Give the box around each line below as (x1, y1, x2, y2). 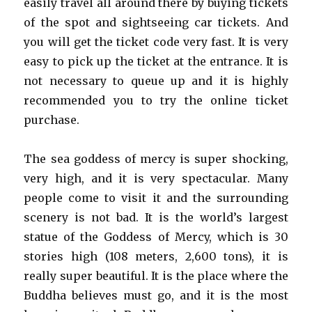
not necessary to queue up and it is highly (24, 74, 288, 88)
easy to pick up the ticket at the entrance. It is (24, 54, 288, 68)
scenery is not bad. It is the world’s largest (24, 210, 288, 224)
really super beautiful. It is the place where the (24, 269, 288, 283)
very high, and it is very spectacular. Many (24, 171, 288, 185)
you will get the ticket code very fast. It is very (24, 35, 288, 49)
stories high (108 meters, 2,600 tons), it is (24, 249, 288, 263)
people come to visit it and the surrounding (24, 191, 288, 205)
